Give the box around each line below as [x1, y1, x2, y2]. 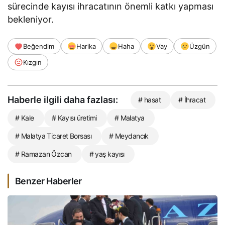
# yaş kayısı [89, 149, 125, 158]
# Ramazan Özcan [15, 149, 72, 158]
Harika [76, 42, 96, 50]
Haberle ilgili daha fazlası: [8, 94, 118, 105]
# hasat [138, 95, 161, 104]
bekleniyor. [8, 14, 57, 25]
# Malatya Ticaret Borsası [15, 131, 91, 140]
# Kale [15, 113, 34, 122]
